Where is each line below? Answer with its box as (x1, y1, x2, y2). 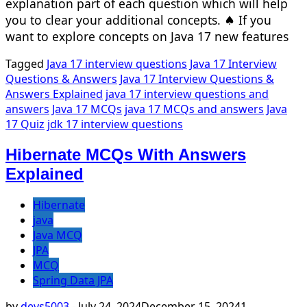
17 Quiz (5, 116, 45, 132)
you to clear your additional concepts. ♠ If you (5, 11, 271, 28)
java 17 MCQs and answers (125, 101, 264, 117)
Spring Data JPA (33, 273, 113, 288)
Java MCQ (33, 228, 82, 243)
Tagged (5, 56, 47, 72)
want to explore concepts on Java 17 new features (5, 27, 288, 45)
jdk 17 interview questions (47, 116, 183, 132)
